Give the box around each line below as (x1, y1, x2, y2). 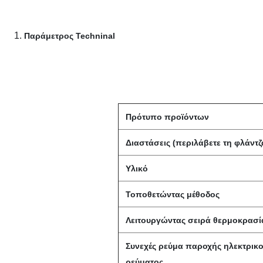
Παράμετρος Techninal (24, 31, 115, 41)
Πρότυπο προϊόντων (125, 112, 209, 122)
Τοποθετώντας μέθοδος (125, 190, 220, 200)
